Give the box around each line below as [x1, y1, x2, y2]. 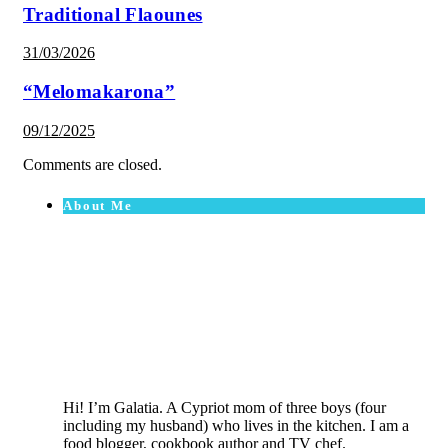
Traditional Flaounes [23, 3, 203, 25]
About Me [63, 197, 133, 213]
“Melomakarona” [23, 81, 176, 103]
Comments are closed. [23, 155, 162, 173]
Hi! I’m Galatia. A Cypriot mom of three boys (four [63, 398, 386, 416]
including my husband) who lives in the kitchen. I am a [63, 416, 409, 434]
